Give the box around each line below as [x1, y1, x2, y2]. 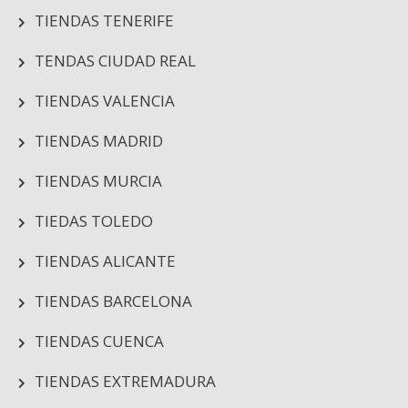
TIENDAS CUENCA [35, 331, 164, 352]
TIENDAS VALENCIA [35, 90, 175, 111]
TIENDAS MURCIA [35, 170, 162, 191]
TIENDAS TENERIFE [35, 10, 174, 31]
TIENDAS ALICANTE [35, 250, 176, 271]
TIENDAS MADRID [35, 130, 163, 151]
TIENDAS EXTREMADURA [35, 371, 216, 392]
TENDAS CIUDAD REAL [35, 50, 196, 71]
